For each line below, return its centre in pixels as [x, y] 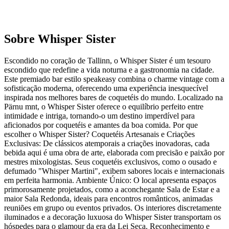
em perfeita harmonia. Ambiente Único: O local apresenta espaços [110, 180]
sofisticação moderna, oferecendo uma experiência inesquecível [106, 88]
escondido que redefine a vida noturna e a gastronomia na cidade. [109, 70]
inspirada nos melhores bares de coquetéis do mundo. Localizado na [113, 98]
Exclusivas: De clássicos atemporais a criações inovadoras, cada [107, 144]
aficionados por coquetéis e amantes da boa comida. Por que [101, 125]
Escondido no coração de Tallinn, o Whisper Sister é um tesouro [107, 61]
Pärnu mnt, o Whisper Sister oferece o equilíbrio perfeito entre [104, 107]
